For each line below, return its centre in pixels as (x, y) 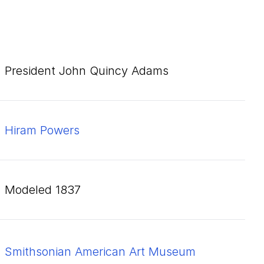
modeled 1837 (48, 190)
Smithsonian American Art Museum (100, 252)
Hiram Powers (42, 130)
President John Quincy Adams (87, 71)
